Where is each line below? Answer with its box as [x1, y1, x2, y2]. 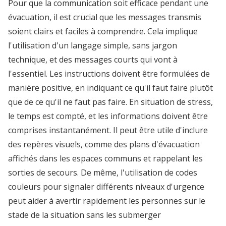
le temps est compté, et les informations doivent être [8, 110, 208, 122]
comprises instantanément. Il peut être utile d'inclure [8, 125, 208, 136]
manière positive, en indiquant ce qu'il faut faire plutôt [8, 82, 213, 93]
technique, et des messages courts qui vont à [8, 54, 178, 65]
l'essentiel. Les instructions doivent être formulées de [8, 68, 210, 79]
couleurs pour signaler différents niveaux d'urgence [8, 181, 204, 192]
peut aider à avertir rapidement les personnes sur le [8, 195, 205, 206]
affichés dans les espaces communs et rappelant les [8, 153, 203, 164]
